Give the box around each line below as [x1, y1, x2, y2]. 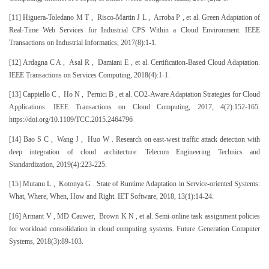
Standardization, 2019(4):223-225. [9, 160, 107, 168]
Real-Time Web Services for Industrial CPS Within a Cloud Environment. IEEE [9, 26, 260, 34]
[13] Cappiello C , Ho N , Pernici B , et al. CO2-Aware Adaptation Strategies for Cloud [9, 91, 260, 98]
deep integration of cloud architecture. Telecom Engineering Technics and [9, 148, 260, 156]
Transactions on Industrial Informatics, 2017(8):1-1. [9, 39, 157, 47]
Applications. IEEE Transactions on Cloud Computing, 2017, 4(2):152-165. [9, 103, 260, 111]
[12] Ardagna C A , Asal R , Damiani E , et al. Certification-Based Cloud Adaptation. [9, 58, 260, 66]
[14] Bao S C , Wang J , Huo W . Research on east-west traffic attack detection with [9, 135, 260, 143]
